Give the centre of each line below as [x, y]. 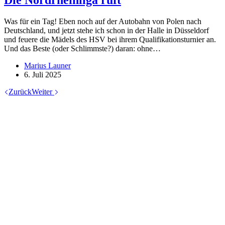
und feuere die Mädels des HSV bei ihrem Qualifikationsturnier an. [110, 39]
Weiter [43, 91]
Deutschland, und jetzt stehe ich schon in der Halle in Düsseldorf [106, 30]
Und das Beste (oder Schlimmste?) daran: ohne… [82, 48]
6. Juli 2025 [43, 74]
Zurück [20, 91]
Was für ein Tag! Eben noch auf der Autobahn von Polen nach [103, 21]
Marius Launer [47, 65]
